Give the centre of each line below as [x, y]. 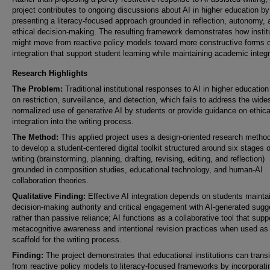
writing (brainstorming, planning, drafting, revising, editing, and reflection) [138, 159]
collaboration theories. [52, 181]
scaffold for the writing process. [68, 240]
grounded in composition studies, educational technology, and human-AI [137, 170]
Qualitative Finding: [49, 196]
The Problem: [37, 89]
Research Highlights [50, 73]
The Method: [35, 137]
